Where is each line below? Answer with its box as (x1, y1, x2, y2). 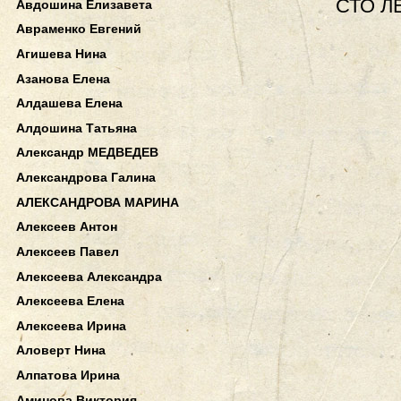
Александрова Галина (16, 170, 156, 185)
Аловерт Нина (16, 343, 106, 358)
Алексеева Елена (16, 294, 124, 309)
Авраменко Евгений (16, 21, 141, 37)
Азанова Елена (16, 71, 110, 86)
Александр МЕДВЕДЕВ (16, 145, 158, 160)
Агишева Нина (16, 46, 107, 61)
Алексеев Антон (16, 219, 117, 235)
